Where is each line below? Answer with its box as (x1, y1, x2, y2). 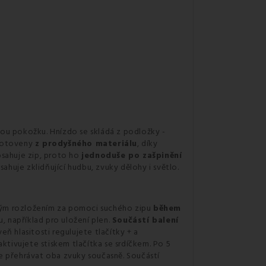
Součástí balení (112, 214, 179, 226)
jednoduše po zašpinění (81, 150, 182, 161)
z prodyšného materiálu (34, 138, 138, 150)
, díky (137, 138, 158, 150)
